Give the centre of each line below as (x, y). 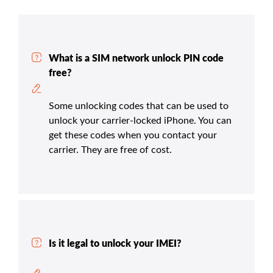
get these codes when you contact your (133, 135)
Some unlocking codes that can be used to (139, 106)
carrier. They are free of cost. (110, 150)
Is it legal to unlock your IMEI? (115, 243)
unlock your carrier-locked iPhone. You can (140, 120)
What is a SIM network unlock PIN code (136, 58)
